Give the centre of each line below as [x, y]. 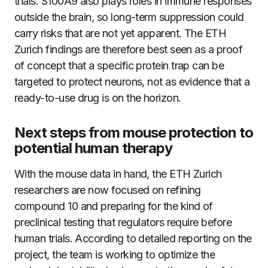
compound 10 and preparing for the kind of [114, 206]
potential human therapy [93, 148]
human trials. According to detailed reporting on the [133, 238]
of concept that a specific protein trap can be [119, 66]
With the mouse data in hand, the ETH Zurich [118, 174]
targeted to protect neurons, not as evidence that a [132, 82]
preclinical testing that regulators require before [123, 222]
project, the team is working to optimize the [115, 255]
